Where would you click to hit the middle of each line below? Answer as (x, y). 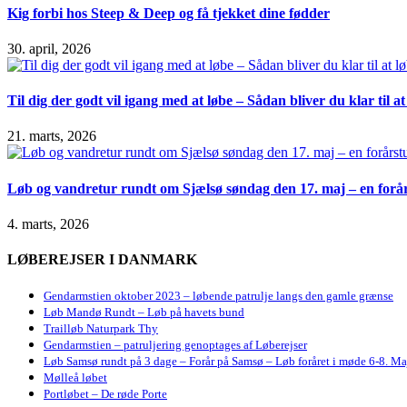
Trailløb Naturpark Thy (101, 329)
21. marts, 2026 (52, 136)
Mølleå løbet (75, 378)
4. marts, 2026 (48, 223)
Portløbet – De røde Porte (105, 394)
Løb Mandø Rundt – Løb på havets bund (144, 313)
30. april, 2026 (49, 48)
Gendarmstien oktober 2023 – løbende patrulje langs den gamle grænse (218, 296)
